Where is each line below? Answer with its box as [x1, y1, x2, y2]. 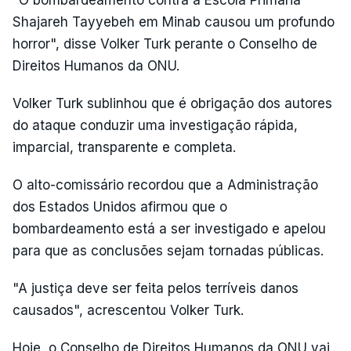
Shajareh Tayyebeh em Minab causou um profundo [13, 14, 335, 30]
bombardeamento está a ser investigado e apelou [13, 221, 326, 237]
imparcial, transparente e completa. [13, 139, 236, 155]
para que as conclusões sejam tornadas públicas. [13, 243, 324, 259]
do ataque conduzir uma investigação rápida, [13, 118, 298, 133]
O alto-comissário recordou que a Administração [13, 177, 318, 193]
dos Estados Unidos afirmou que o [13, 199, 227, 215]
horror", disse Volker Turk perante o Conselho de [13, 36, 317, 52]
